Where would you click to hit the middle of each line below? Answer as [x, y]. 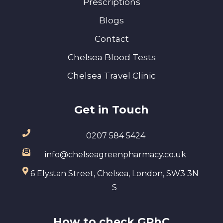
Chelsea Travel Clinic [111, 75]
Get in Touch [111, 110]
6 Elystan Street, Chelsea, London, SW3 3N [114, 173]
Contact [111, 39]
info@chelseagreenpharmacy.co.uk [115, 154]
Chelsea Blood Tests [111, 57]
